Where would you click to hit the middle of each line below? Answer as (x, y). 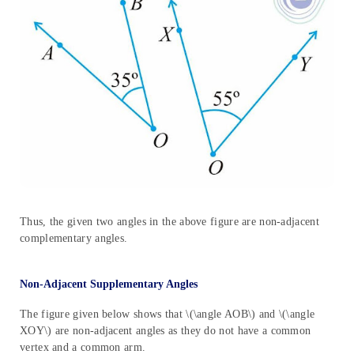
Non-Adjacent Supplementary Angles (109, 284)
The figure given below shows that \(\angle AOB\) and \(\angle (168, 314)
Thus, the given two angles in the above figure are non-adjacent (169, 222)
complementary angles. (74, 239)
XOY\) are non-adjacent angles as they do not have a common (166, 331)
